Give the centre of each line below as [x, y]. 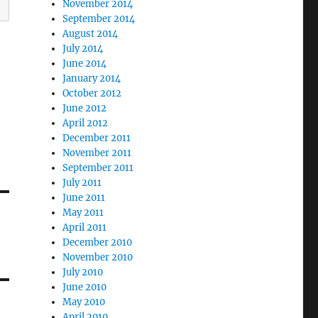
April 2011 [85, 227]
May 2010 [84, 302]
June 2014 [85, 64]
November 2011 [97, 153]
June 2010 [85, 287]
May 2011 [83, 213]
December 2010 [98, 242]
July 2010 [83, 272]
